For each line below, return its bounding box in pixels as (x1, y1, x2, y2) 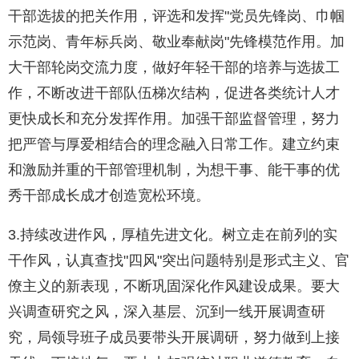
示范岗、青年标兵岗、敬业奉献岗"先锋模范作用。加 (8, 34, 345, 50)
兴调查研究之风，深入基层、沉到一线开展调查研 (8, 304, 325, 321)
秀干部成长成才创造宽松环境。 (8, 188, 210, 204)
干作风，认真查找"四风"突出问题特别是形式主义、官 (8, 252, 349, 269)
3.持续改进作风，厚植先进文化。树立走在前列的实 (8, 227, 337, 244)
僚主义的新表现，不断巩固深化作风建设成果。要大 (8, 278, 340, 295)
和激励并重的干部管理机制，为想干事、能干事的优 (8, 162, 340, 179)
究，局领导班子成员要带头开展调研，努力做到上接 (8, 329, 340, 346)
